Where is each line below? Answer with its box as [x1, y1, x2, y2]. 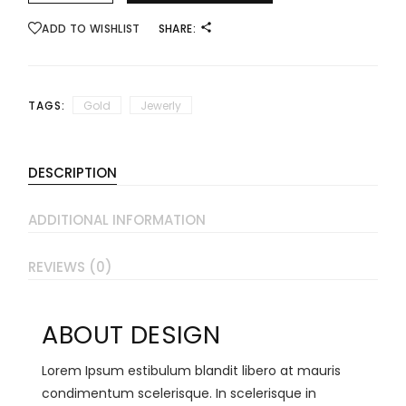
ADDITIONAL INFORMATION [28, 209, 207, 229]
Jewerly [140, 97, 181, 113]
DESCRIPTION [28, 162, 118, 182]
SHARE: [158, 20, 196, 36]
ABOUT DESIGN [42, 317, 221, 352]
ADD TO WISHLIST [42, 20, 140, 36]
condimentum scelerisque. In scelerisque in [42, 383, 317, 402]
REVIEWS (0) [28, 256, 113, 276]
